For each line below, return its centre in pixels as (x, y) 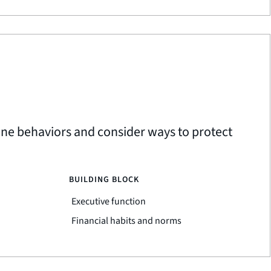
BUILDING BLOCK (104, 180)
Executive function (108, 201)
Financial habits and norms (126, 221)
